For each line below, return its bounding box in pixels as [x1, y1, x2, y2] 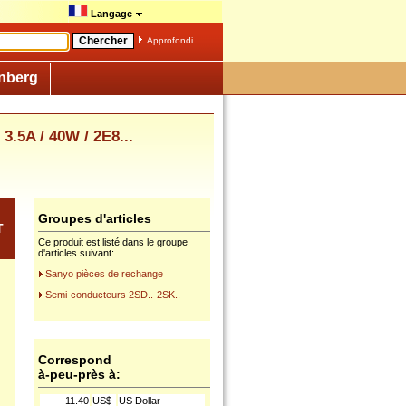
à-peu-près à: [38, 367, 121, 382]
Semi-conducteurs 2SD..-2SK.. [45, 289, 180, 300]
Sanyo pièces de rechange [45, 268, 163, 279]
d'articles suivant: [38, 247, 114, 258]
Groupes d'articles [38, 211, 151, 226]
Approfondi [147, 35, 193, 45]
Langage [88, 8, 135, 19]
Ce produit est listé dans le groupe [38, 237, 188, 247]
